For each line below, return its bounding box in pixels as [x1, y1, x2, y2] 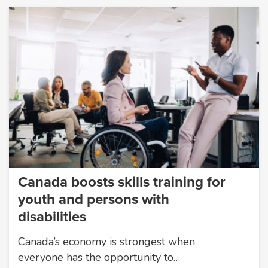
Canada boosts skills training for [18, 173, 226, 191]
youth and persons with [18, 190, 169, 208]
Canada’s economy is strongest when [18, 234, 195, 249]
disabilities [18, 208, 86, 226]
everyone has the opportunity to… [18, 249, 180, 264]
